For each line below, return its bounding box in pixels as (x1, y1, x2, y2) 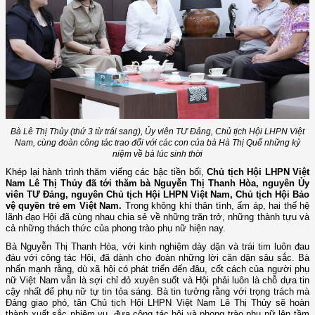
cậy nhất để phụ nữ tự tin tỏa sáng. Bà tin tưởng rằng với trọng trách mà (6, 286, 309, 297)
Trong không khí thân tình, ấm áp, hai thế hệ (122, 200, 310, 212)
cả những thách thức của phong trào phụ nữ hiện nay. (6, 223, 229, 234)
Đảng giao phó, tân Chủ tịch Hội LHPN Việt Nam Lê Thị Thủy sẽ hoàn (6, 297, 309, 309)
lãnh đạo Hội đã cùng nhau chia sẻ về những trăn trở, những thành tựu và (6, 212, 309, 223)
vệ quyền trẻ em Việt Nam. (6, 200, 122, 212)
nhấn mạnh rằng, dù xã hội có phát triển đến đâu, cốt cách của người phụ (6, 264, 309, 275)
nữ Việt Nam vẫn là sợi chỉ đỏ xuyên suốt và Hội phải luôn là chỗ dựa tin (6, 275, 309, 286)
